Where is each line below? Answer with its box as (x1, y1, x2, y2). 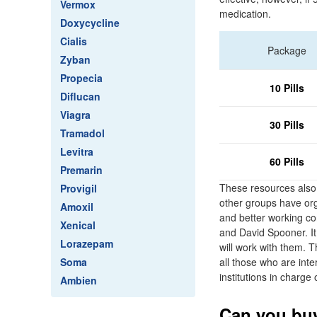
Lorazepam (60, 236, 113, 250)
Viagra (60, 108, 91, 122)
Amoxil (60, 200, 93, 214)
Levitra (60, 144, 93, 158)
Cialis (60, 34, 87, 48)
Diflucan (60, 89, 100, 103)
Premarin (60, 163, 103, 177)
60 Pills (270, 154, 304, 168)
